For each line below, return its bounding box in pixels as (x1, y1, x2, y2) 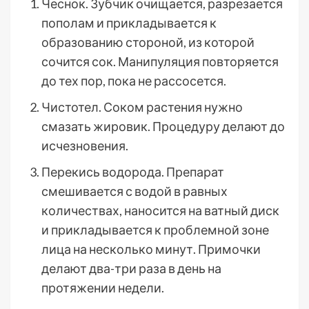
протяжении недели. (41, 280, 164, 295)
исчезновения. (41, 138, 128, 153)
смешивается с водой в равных (41, 183, 228, 199)
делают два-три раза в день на (41, 261, 221, 276)
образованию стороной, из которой (41, 34, 255, 50)
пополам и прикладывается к (41, 15, 217, 30)
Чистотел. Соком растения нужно (41, 99, 243, 114)
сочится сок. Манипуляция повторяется (41, 54, 279, 69)
